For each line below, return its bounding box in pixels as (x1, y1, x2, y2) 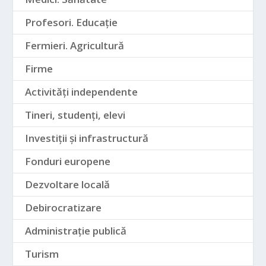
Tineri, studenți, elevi (25, 107, 126, 122)
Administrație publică (25, 223, 127, 237)
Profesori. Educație (25, 15, 118, 29)
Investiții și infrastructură (25, 131, 149, 145)
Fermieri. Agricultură (25, 38, 125, 52)
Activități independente (25, 84, 138, 99)
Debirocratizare (25, 200, 102, 214)
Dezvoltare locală (25, 177, 110, 191)
